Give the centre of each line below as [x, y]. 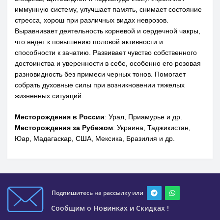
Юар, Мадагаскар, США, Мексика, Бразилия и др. [95, 139]
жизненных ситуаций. [49, 96]
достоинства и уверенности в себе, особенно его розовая [108, 64]
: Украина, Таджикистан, [152, 128]
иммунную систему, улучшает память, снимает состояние [108, 10]
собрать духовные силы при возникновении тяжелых [100, 85]
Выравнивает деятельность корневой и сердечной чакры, [108, 31]
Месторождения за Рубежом [64, 128]
